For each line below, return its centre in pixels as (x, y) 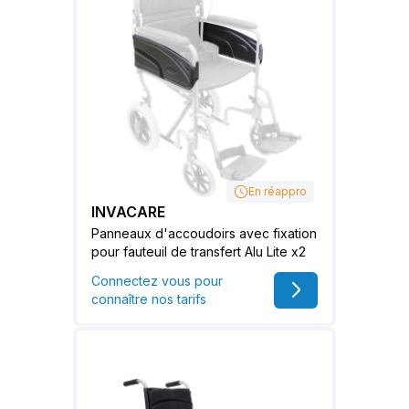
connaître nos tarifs (149, 299)
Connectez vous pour (157, 281)
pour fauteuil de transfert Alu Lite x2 (199, 252)
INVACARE (128, 212)
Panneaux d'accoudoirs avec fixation (204, 233)
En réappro (278, 191)
